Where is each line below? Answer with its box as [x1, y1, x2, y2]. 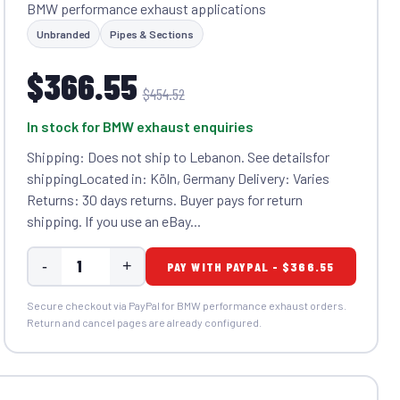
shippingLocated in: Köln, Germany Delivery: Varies [26, 169, 329, 187]
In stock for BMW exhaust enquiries [26, 117, 254, 135]
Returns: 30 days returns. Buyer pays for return [26, 190, 303, 208]
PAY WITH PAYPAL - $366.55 [167, 258, 334, 274]
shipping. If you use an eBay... [26, 212, 201, 229]
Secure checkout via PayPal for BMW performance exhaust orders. [26, 298, 346, 312]
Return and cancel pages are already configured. [26, 315, 262, 329]
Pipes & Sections [109, 27, 194, 40]
